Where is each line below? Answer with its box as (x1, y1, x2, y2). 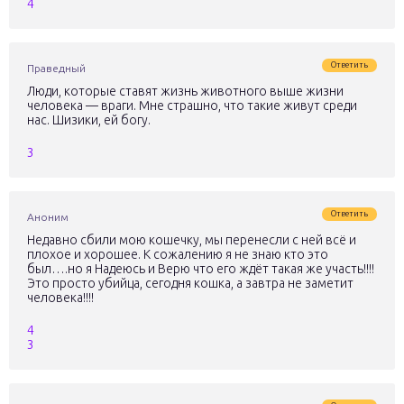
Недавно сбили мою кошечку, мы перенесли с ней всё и (27, 233, 356, 247)
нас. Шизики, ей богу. (27, 113, 151, 127)
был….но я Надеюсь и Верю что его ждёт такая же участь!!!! (27, 262, 374, 276)
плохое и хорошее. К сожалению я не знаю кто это (27, 247, 328, 262)
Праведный (27, 62, 86, 74)
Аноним (27, 211, 69, 223)
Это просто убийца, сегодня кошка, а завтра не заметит (27, 276, 353, 290)
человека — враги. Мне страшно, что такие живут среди (27, 98, 357, 113)
